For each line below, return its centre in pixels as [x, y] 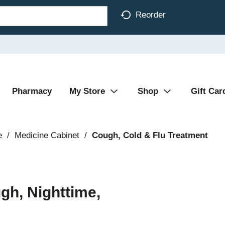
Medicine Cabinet [47, 135]
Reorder [151, 15]
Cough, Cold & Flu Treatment [150, 135]
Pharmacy [32, 91]
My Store [87, 91]
